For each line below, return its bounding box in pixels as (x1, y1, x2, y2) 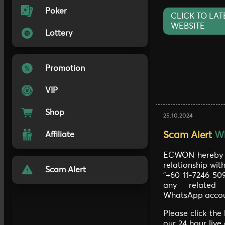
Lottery (45, 29, 72, 37)
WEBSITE (171, 22, 205, 31)
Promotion (45, 64, 85, 72)
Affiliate (45, 131, 74, 139)
